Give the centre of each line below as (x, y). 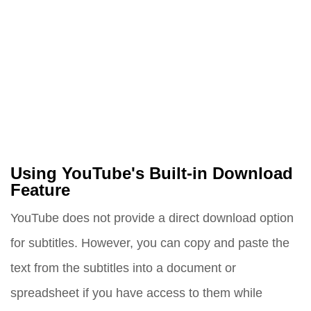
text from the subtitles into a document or (123, 268)
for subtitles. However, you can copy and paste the (150, 243)
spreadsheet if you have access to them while (136, 293)
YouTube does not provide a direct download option (152, 218)
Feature (40, 191)
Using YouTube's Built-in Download (152, 174)
